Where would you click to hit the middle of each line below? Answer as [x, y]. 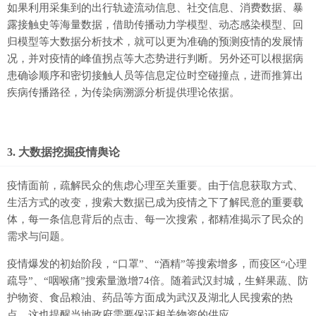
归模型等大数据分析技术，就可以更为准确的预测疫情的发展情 [155, 42]
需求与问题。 [39, 237]
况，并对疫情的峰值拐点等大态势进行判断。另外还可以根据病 [155, 59]
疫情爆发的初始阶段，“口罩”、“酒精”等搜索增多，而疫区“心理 [157, 264]
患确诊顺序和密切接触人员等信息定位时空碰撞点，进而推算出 [155, 76]
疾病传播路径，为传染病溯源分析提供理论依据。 [123, 93]
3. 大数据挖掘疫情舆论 [63, 152]
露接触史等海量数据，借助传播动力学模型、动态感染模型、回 [155, 25]
